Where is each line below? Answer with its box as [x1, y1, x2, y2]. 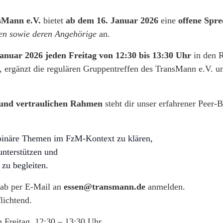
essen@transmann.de [64, 181, 145, 192]
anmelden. [145, 181, 185, 192]
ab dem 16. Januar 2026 [66, 15, 158, 25]
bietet [41, 15, 66, 25]
